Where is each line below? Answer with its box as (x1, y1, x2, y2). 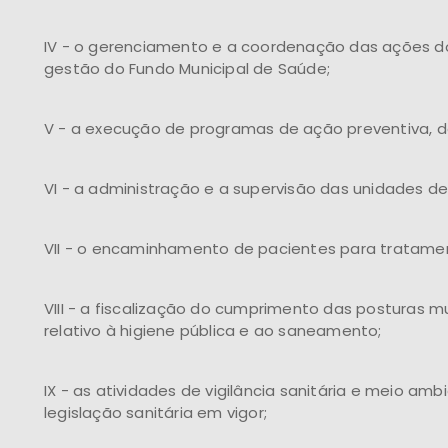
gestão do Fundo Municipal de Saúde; (44, 58, 330, 79)
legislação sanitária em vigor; (44, 402, 267, 423)
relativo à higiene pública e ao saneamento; (44, 320, 382, 341)
